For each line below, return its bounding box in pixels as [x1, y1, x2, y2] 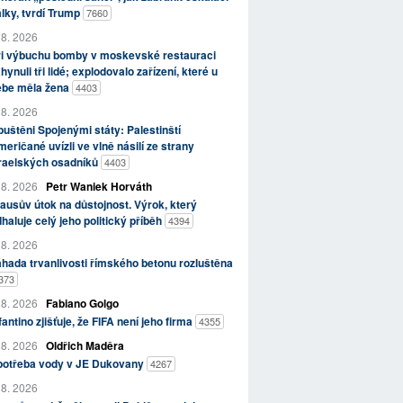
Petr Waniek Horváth [45, 177, 152, 194]
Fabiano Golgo [45, 294, 119, 311]
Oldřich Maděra [45, 336, 124, 354]
